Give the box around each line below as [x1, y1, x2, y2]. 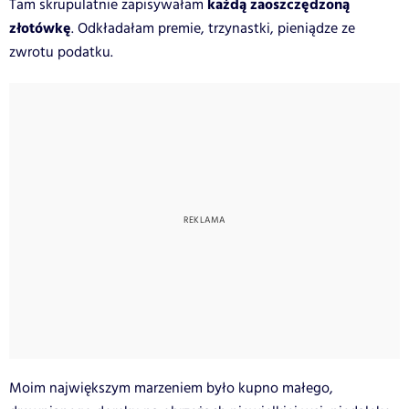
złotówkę [9, 16, 71, 40]
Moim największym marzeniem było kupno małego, [9, 377, 333, 399]
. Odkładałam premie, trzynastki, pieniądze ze [71, 17, 355, 39]
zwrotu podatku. [9, 41, 117, 63]
